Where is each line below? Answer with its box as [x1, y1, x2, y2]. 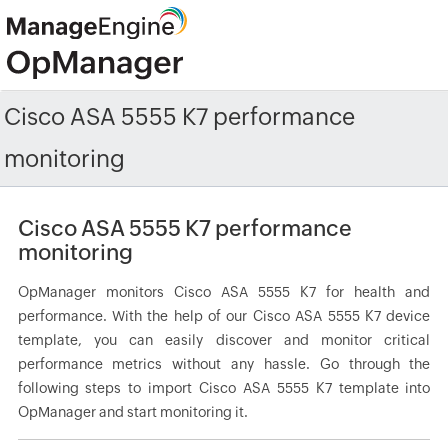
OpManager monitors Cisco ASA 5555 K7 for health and [17, 284, 431, 300]
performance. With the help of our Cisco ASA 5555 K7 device [17, 308, 431, 324]
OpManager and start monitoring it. [17, 404, 248, 420]
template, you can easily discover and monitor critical [17, 332, 431, 348]
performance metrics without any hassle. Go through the [17, 356, 431, 372]
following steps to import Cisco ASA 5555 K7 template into [17, 380, 431, 396]
